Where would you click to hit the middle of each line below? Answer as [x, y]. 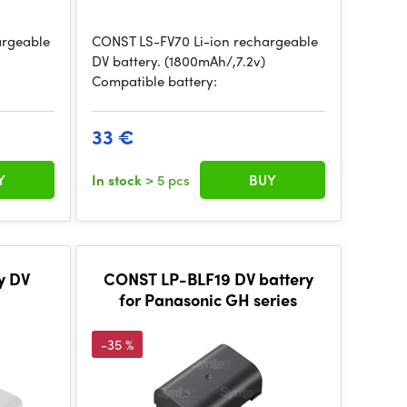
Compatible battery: [154, 81]
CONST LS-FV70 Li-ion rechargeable [204, 41]
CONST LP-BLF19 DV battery [208, 278]
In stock [118, 180]
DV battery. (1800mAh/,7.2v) [178, 61]
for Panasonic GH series [208, 299]
